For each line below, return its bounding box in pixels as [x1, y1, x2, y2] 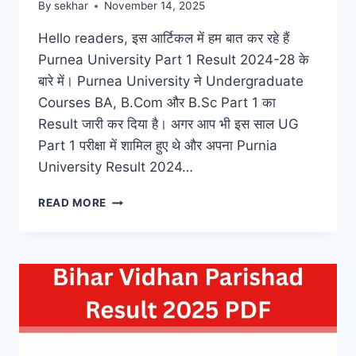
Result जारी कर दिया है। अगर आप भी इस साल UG [38, 116, 299, 133]
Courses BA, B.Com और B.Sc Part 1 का [38, 95, 276, 111]
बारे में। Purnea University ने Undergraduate [38, 73, 304, 90]
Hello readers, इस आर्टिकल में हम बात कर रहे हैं [38, 30, 289, 47]
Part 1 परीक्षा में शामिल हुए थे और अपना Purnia [38, 137, 277, 154]
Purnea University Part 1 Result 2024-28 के [38, 52, 309, 68]
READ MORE [38, 196, 107, 210]
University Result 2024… [38, 159, 193, 176]
